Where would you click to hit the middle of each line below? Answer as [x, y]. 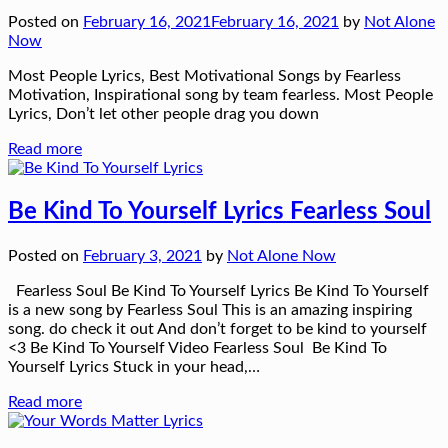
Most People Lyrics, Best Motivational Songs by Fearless [204, 76]
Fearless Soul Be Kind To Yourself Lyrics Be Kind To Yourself [218, 291]
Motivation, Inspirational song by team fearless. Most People [220, 95]
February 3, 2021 [142, 256]
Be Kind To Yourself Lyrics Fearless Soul [219, 212]
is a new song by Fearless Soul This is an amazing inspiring [210, 310]
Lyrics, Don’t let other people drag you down [163, 114]
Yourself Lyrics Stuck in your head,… [134, 367]
